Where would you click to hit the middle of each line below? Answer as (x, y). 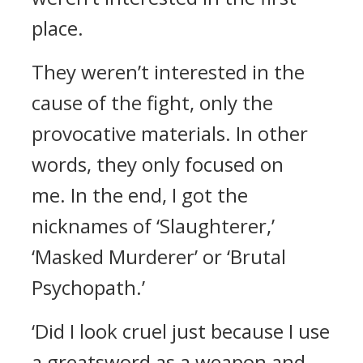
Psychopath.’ (88, 287)
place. (58, 28)
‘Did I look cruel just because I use (181, 331)
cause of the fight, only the (152, 102)
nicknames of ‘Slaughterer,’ (153, 226)
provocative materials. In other (170, 133)
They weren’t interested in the (168, 72)
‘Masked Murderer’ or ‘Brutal (159, 256)
